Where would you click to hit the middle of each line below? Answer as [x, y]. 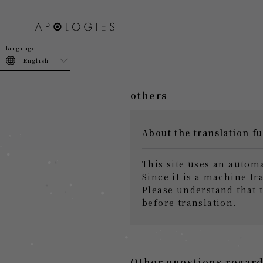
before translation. [189, 203]
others [149, 95]
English [36, 60]
